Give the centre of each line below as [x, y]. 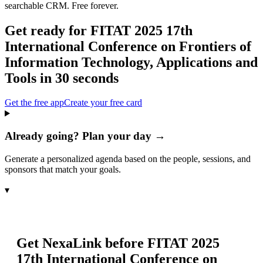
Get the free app [34, 103]
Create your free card [103, 103]
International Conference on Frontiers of [128, 46]
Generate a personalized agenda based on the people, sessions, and [128, 159]
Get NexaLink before [82, 243]
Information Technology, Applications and [131, 62]
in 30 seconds [77, 78]
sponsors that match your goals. [63, 169]
